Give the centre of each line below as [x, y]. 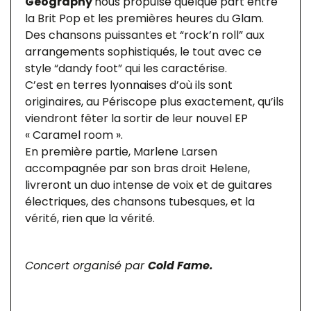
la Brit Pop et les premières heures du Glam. [144, 18]
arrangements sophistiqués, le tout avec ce [143, 52]
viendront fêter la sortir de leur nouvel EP [136, 118]
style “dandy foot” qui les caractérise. [126, 68]
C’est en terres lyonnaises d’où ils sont [129, 85]
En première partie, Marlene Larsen [121, 152]
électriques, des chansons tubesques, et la [140, 202]
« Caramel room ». [74, 135]
